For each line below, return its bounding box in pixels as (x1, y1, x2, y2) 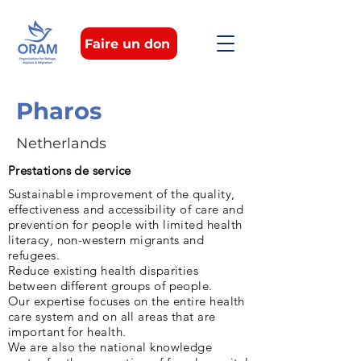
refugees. (8, 247, 60, 263)
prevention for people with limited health (8, 217, 243, 232)
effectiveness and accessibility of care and (8, 201, 244, 217)
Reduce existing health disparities (8, 263, 199, 278)
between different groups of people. (8, 278, 213, 293)
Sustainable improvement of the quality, (8, 186, 235, 201)
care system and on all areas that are (8, 309, 216, 324)
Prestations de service (8, 163, 131, 178)
